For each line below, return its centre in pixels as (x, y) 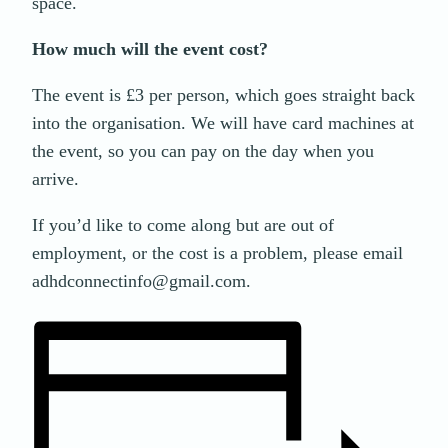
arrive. (55, 179)
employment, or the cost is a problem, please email (217, 253)
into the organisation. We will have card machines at (223, 123)
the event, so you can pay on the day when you (203, 151)
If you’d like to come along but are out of (183, 225)
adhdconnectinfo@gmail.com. (141, 281)
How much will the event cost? (150, 49)
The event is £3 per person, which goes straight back (223, 95)
